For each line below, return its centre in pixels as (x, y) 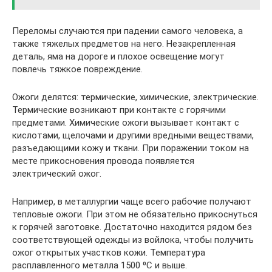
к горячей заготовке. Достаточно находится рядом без (132, 227)
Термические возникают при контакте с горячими (119, 110)
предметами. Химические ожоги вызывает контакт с (126, 123)
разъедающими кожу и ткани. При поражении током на (131, 148)
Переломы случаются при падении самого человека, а (127, 31)
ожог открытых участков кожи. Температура (109, 253)
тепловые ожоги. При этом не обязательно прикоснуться (135, 214)
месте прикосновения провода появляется (103, 161)
